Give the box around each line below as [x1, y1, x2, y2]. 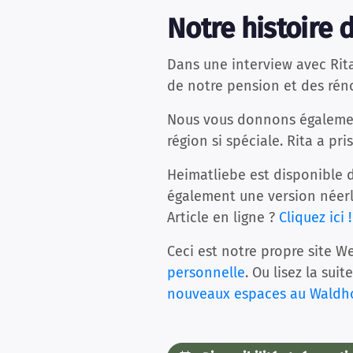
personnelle [167, 264, 245, 281]
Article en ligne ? [167, 209, 279, 226]
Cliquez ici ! [279, 209, 351, 226]
